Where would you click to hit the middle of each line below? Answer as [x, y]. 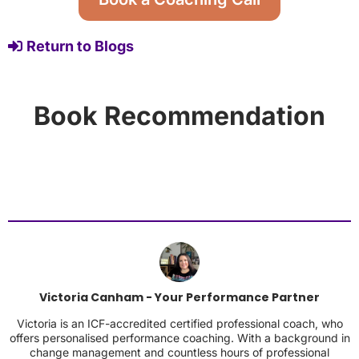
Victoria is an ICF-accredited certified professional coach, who [179, 323]
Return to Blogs [80, 46]
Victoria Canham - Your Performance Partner [179, 297]
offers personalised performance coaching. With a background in [179, 338]
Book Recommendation [179, 116]
